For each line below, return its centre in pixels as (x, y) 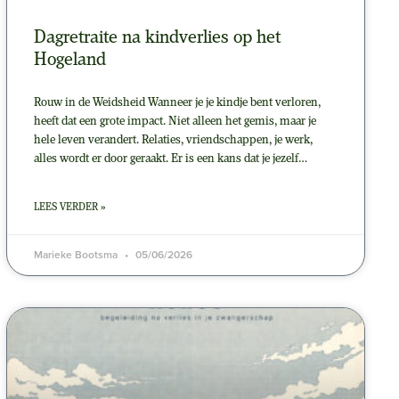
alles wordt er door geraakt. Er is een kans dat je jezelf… (171, 159)
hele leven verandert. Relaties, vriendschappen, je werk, (174, 141)
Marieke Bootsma (77, 255)
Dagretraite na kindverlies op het (158, 38)
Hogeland (70, 61)
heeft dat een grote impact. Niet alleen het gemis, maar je (175, 122)
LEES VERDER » (70, 208)
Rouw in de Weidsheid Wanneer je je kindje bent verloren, (178, 103)
